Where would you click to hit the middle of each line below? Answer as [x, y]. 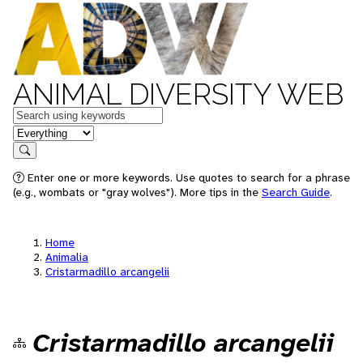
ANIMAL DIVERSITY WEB [178, 94]
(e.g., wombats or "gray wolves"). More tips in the [137, 192]
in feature [39, 132]
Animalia [67, 257]
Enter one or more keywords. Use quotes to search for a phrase [187, 177]
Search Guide [296, 192]
